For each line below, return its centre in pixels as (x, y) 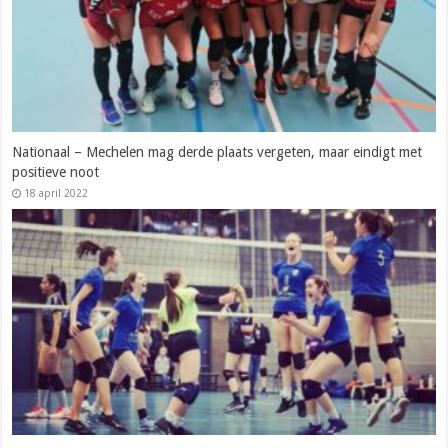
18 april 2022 (56, 193)
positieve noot (56, 172)
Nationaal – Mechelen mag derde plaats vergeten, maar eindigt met (217, 152)
